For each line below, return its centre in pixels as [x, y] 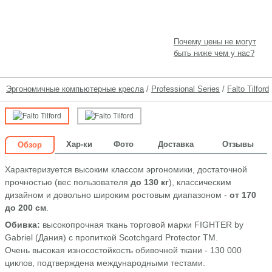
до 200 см [25, 208]
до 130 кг [150, 182]
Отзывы [238, 144]
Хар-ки [79, 144]
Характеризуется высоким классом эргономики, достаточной [126, 169]
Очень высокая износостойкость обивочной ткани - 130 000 [123, 250]
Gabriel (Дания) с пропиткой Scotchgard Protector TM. [111, 237]
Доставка [176, 144]
